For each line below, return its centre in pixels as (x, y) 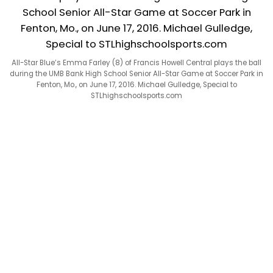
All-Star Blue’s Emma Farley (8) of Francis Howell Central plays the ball (136, 62)
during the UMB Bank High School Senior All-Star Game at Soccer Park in (136, 73)
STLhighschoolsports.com (136, 95)
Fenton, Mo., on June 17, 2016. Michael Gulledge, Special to (136, 84)
